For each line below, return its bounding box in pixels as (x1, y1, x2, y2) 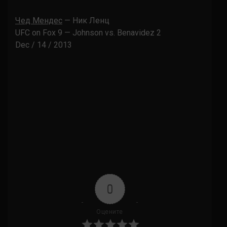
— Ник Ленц (62, 16, 109, 25)
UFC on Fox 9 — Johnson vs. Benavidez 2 (15, 28, 161, 37)
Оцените (96, 208, 123, 216)
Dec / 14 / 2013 (15, 40, 72, 50)
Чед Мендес (15, 16, 62, 25)
